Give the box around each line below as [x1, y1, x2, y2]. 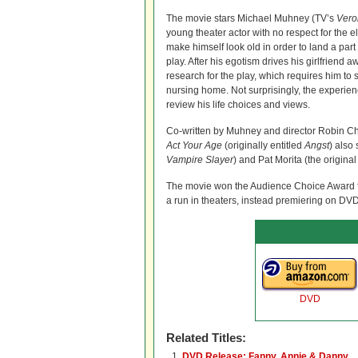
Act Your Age [166, 140, 222, 151]
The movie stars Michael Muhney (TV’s [166, 13, 336, 24]
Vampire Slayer [166, 154, 233, 165]
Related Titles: [166, 331, 246, 344]
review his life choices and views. [166, 99, 310, 110]
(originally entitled [222, 140, 304, 151]
